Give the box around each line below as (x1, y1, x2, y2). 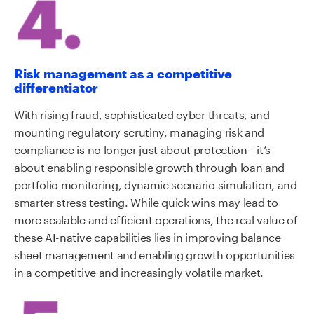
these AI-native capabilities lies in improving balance (14, 226, 281, 245)
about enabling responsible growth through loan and (14, 156, 285, 175)
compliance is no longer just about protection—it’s (14, 139, 271, 157)
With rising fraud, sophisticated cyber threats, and (14, 104, 270, 122)
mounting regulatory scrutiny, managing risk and (14, 121, 264, 139)
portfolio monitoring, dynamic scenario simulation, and (14, 174, 297, 192)
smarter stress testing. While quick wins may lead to (14, 191, 278, 210)
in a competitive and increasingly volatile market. (14, 261, 264, 280)
